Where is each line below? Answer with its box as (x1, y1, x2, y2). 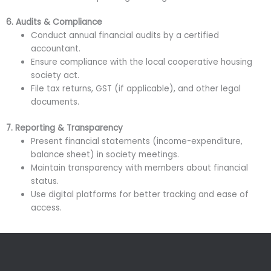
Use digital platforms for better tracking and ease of (31, 188, 249, 200)
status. (31, 175, 59, 187)
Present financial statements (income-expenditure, (31, 135, 243, 147)
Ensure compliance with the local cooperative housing (31, 56, 253, 68)
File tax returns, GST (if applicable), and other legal (31, 83, 241, 95)
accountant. (31, 43, 81, 55)
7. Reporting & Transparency (6, 122, 123, 134)
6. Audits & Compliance (6, 16, 102, 28)
